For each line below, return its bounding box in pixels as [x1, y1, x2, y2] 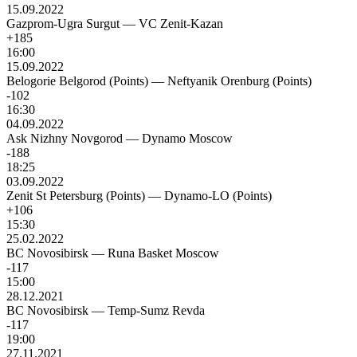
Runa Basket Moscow [108, 246, 219, 261]
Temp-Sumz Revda [108, 304, 205, 318]
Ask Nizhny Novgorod [6, 131, 123, 146]
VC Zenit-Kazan [139, 17, 223, 31]
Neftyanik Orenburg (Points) [167, 74, 312, 88]
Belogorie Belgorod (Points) [6, 74, 148, 88]
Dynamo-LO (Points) [164, 189, 272, 203]
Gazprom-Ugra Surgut [6, 17, 120, 31]
